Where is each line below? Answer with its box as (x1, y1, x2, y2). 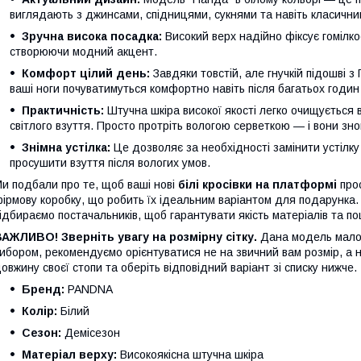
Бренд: (22, 282, 64, 296)
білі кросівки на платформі (178, 177, 337, 191)
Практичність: (22, 103, 104, 117)
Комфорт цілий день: (22, 66, 150, 80)
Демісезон (61, 326, 120, 339)
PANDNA (64, 282, 113, 296)
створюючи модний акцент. (10, 44, 157, 58)
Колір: (22, 304, 57, 317)
